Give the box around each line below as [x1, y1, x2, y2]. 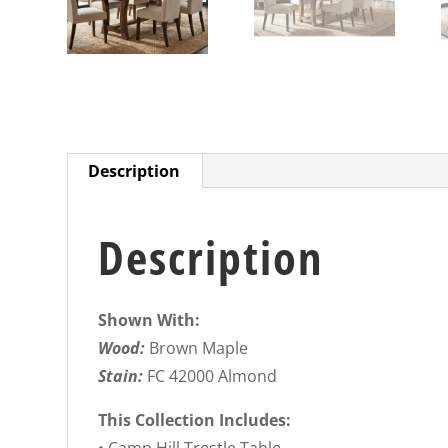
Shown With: [98, 309, 201, 332]
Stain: [98, 365, 148, 388]
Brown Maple [149, 337, 249, 360]
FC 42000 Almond [147, 365, 278, 388]
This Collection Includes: [98, 409, 292, 432]
